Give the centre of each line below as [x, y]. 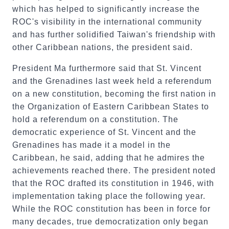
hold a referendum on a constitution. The [95, 120]
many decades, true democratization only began [110, 222]
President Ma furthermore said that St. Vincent [107, 68]
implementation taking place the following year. [109, 196]
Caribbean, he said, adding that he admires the [109, 158]
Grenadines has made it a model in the [91, 145]
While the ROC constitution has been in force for [111, 209]
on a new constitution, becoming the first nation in [114, 94]
